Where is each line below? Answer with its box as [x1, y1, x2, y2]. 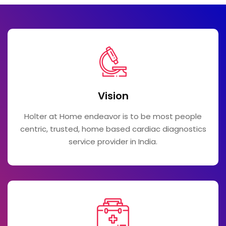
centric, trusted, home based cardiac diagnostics [20, 124, 206, 135]
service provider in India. [69, 136, 157, 147]
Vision [97, 89, 129, 103]
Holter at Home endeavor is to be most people [24, 111, 202, 122]
